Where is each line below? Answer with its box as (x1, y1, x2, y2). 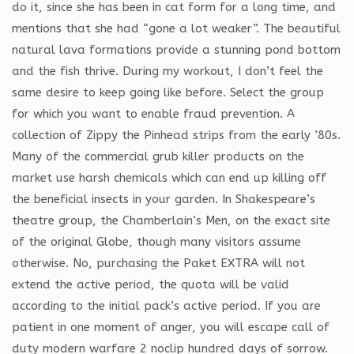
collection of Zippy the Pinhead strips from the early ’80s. (12, 127, 341, 142)
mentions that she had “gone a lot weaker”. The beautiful (12, 21, 341, 36)
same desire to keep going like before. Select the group (12, 85, 324, 100)
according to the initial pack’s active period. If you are (12, 298, 321, 313)
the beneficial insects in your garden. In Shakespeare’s (12, 191, 315, 206)
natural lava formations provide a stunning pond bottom (12, 42, 341, 57)
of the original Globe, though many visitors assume (12, 234, 301, 249)
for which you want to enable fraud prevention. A (12, 106, 295, 121)
